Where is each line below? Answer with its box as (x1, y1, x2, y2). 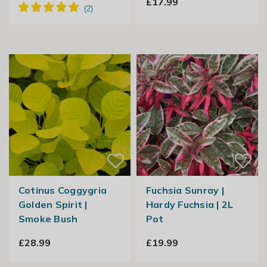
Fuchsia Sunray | (145, 184, 224, 197)
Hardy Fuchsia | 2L (145, 198, 234, 211)
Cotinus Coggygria (18, 184, 107, 197)
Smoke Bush (18, 213, 78, 225)
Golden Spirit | (18, 198, 88, 211)
